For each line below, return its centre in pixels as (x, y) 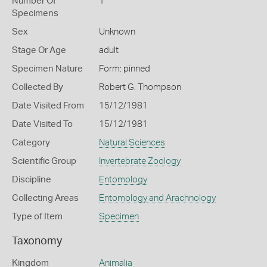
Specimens (35, 13)
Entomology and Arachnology (157, 198)
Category (31, 143)
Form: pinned (124, 69)
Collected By (38, 87)
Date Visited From (48, 106)
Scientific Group (44, 161)
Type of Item (37, 217)
